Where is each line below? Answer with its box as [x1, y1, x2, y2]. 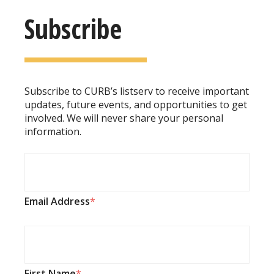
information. [24, 125, 81, 139]
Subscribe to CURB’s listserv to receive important [24, 84, 249, 98]
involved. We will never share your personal [24, 111, 223, 125]
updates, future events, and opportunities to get [24, 98, 247, 112]
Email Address [24, 194, 90, 208]
